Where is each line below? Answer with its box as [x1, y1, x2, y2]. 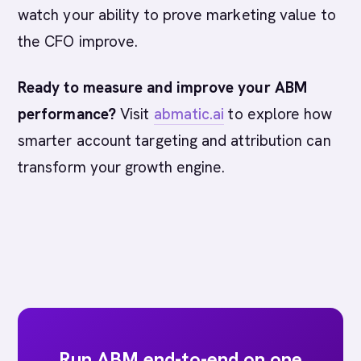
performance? [18, 104, 116, 124]
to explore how [224, 104, 333, 124]
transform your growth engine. [18, 157, 226, 177]
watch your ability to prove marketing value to [18, 5, 336, 25]
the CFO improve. [18, 31, 139, 52]
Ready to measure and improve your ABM [18, 77, 307, 98]
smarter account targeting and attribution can [18, 131, 331, 151]
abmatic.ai [153, 104, 225, 124]
